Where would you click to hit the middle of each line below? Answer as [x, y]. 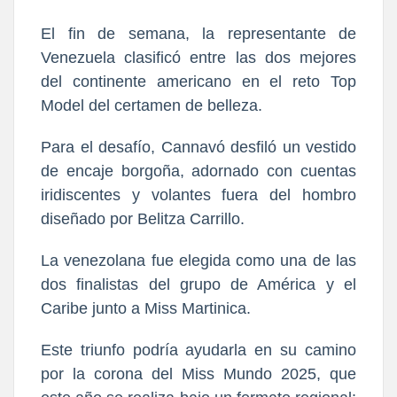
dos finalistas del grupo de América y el [198, 284]
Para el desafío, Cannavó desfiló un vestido [198, 147]
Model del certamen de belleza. [152, 105]
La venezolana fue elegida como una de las [198, 260]
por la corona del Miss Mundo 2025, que [198, 374]
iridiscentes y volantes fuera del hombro [198, 195]
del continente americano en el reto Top [198, 81]
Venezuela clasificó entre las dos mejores [198, 57]
